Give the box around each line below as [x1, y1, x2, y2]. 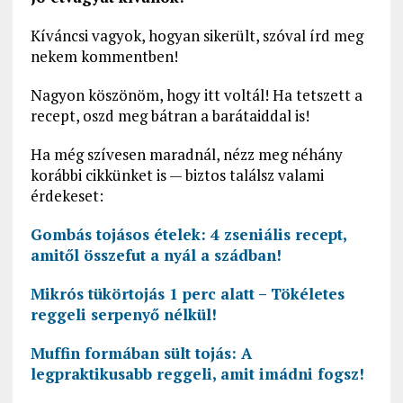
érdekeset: [30, 185, 103, 207]
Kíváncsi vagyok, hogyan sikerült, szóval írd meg [30, 25, 363, 47]
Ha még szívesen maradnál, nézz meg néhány [30, 144, 343, 166]
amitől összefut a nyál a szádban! [30, 245, 282, 266]
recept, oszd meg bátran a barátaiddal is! [30, 105, 309, 127]
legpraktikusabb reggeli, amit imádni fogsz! [30, 363, 364, 385]
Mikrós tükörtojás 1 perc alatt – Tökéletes [30, 283, 345, 305]
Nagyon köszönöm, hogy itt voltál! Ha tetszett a [30, 85, 363, 106]
